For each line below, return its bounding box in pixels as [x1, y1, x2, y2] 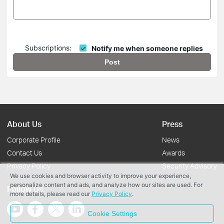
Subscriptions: [25, 43, 71, 52]
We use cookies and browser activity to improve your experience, [10, 172, 191, 179]
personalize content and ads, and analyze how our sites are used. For [10, 181, 202, 188]
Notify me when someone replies [91, 44, 203, 53]
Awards [162, 148, 185, 157]
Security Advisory [162, 161, 217, 170]
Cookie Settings [87, 209, 137, 217]
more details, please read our [10, 190, 91, 197]
